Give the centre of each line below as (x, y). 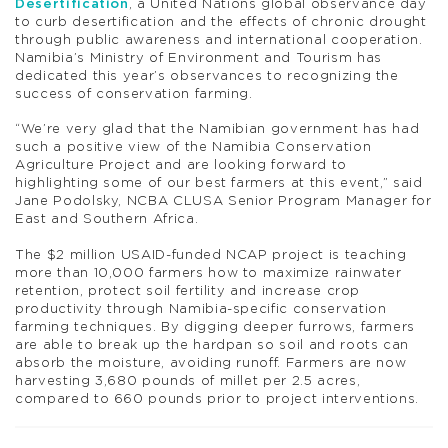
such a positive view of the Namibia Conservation (193, 148)
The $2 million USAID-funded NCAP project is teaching (211, 255)
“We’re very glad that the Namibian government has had (217, 130)
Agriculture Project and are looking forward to (181, 166)
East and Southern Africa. (107, 220)
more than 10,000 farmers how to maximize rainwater (208, 273)
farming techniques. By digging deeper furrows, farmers (215, 327)
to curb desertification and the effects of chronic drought (221, 22)
